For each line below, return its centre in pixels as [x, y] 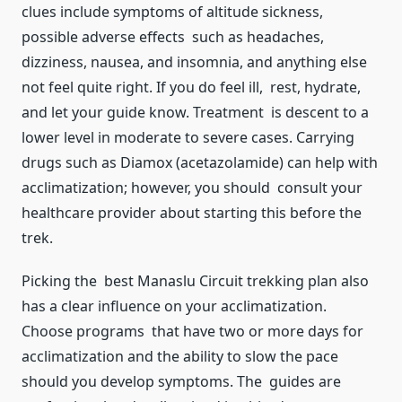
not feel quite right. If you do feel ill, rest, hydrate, [191, 87]
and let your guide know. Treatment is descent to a [195, 113]
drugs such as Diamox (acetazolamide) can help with [200, 163]
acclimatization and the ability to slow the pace [180, 357]
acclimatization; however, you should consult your [192, 188]
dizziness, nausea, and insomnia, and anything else [194, 62]
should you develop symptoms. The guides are [181, 382]
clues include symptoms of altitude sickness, [172, 12]
